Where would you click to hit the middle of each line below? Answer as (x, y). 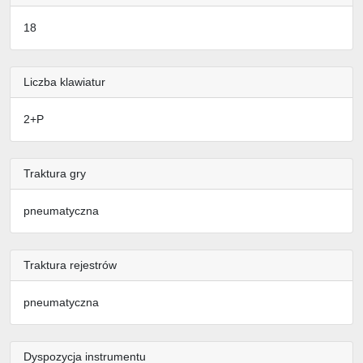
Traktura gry (55, 174)
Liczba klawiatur (64, 82)
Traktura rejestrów (70, 265)
